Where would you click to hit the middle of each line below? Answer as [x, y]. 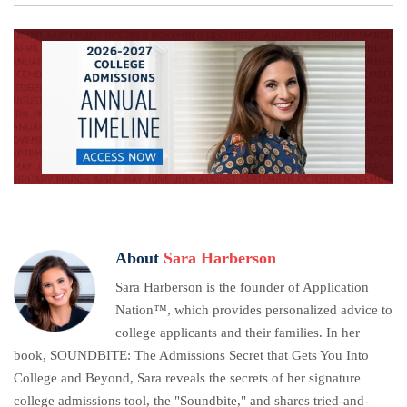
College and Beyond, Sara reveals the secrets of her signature [187, 377]
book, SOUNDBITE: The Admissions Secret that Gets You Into [191, 355]
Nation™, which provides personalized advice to [254, 309]
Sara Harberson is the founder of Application [242, 287]
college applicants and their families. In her [238, 332]
